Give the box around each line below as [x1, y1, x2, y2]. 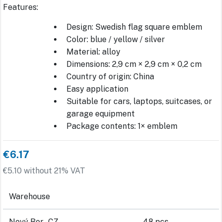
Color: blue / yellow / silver [66, 35, 165, 45]
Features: [3, 2, 38, 12]
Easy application [66, 84, 128, 94]
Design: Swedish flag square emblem [66, 22, 202, 32]
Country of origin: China [66, 72, 154, 82]
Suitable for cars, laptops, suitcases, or [66, 97, 212, 107]
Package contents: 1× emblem [66, 121, 177, 131]
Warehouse [9, 192, 50, 202]
